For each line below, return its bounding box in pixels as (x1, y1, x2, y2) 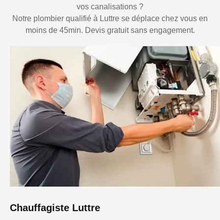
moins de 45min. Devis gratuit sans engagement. (25, 26, 195, 35)
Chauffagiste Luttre (10, 202, 100, 213)
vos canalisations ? (77, 2, 143, 11)
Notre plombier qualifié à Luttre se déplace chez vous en (12, 14, 208, 23)
